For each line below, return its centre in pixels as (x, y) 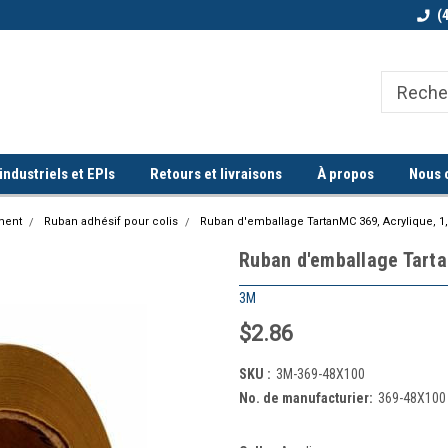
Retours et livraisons (216, 174)
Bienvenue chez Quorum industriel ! (138, 15)
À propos (345, 174)
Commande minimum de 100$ (347, 15)
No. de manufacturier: (306, 397)
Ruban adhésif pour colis (111, 221)
